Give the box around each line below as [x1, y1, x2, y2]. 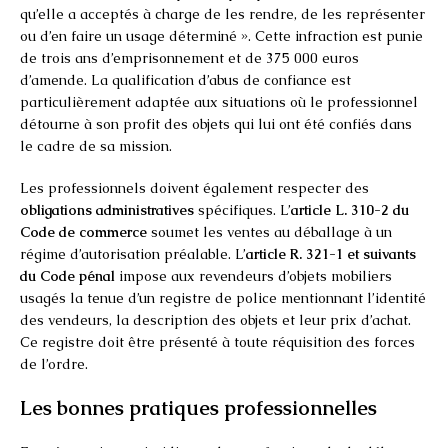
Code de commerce [20, 222, 147, 241]
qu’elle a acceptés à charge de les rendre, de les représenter [20, 4, 425, 23]
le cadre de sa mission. [20, 136, 172, 155]
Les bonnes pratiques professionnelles [20, 394, 377, 421]
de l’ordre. [20, 354, 88, 373]
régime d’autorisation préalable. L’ [20, 244, 246, 263]
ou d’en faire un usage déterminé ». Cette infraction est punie [20, 26, 423, 45]
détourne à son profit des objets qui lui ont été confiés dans [20, 114, 412, 133]
